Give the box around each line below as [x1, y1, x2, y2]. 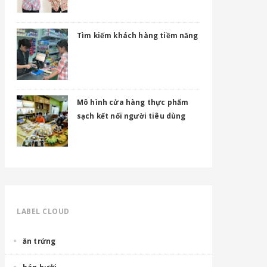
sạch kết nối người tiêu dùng [77, 111, 186, 120]
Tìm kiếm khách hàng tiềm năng [77, 30, 198, 40]
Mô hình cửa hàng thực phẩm [77, 97, 189, 107]
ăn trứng [23, 236, 56, 246]
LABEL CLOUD [17, 206, 70, 216]
